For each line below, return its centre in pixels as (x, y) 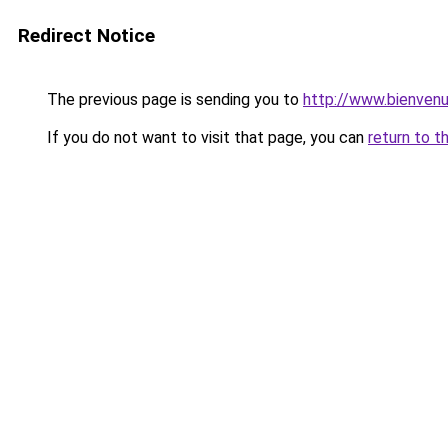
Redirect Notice (86, 35)
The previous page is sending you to (173, 99)
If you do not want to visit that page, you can (205, 137)
